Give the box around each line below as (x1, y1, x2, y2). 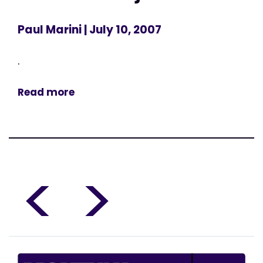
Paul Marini (18, 22, 82, 38)
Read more (18, 85, 75, 100)
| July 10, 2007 (82, 22, 161, 38)
